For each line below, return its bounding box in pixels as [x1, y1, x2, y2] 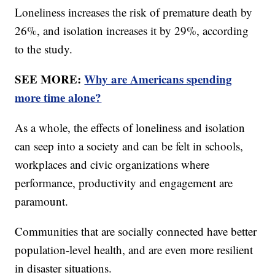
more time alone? [15, 89, 102, 106]
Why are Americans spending [84, 71, 233, 88]
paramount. [15, 193, 72, 209]
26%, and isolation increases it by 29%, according [15, 23, 249, 39]
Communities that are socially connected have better [15, 223, 257, 239]
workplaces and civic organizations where [15, 157, 210, 172]
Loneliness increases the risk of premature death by [15, 4, 253, 20]
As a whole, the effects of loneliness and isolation [15, 120, 246, 136]
